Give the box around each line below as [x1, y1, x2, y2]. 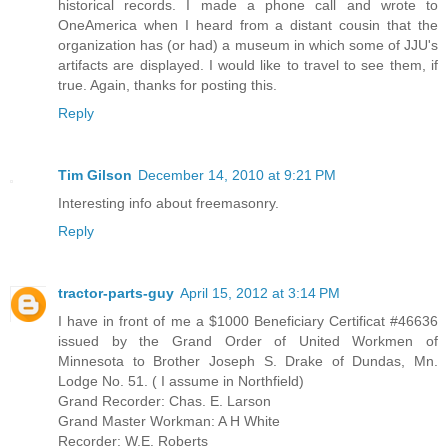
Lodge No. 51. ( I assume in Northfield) [58, 372, 304, 389]
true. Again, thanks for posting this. [58, 76, 277, 93]
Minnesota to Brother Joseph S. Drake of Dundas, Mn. [58, 352, 438, 369]
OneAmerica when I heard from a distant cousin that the [58, 16, 438, 33]
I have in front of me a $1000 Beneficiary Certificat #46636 [58, 312, 438, 329]
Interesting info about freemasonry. [58, 194, 279, 211]
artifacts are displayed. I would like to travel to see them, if [58, 56, 438, 73]
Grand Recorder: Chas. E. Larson [58, 392, 271, 409]
